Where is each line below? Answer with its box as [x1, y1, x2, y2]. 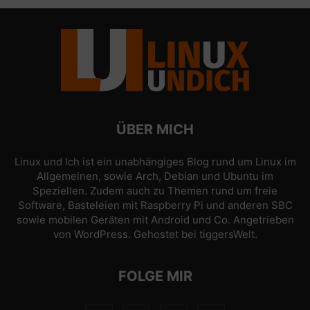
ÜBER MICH [116, 121, 194, 138]
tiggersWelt [199, 228, 255, 241]
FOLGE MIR [118, 268, 192, 284]
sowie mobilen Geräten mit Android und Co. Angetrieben [16, 213, 294, 226]
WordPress [73, 228, 128, 241]
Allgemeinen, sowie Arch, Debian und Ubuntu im [37, 170, 273, 183]
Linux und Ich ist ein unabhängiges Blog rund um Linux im [14, 155, 296, 168]
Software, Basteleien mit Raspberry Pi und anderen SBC [17, 199, 293, 212]
